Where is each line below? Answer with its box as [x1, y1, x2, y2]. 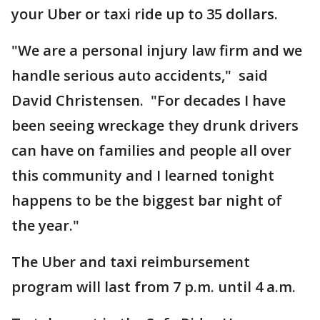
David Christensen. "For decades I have [11, 91, 286, 110]
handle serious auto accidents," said [11, 66, 268, 85]
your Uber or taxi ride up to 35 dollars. [11, 4, 278, 24]
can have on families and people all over [11, 141, 291, 160]
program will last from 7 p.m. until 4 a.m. [11, 277, 296, 296]
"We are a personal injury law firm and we [11, 41, 302, 60]
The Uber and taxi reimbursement [11, 252, 250, 271]
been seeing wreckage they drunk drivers [11, 116, 299, 135]
